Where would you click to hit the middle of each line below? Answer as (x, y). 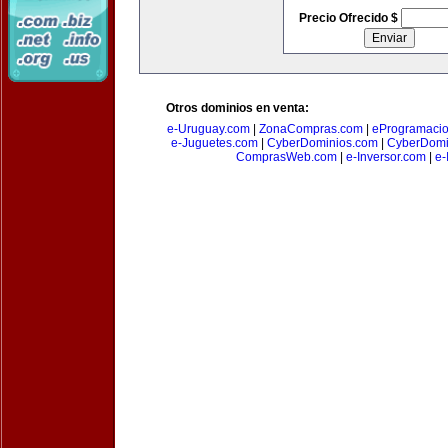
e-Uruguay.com (208, 129)
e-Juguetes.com (214, 143)
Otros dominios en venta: (237, 108)
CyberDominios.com (322, 143)
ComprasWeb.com (286, 157)
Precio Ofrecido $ (349, 18)
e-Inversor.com (386, 157)
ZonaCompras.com (311, 129)
